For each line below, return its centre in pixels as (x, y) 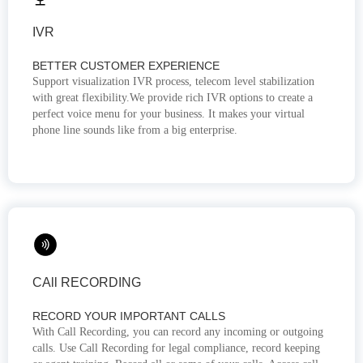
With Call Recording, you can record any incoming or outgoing (178, 332)
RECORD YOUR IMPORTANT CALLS (129, 316)
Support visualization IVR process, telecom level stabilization (173, 82)
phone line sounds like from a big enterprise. (135, 130)
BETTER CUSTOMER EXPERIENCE (126, 66)
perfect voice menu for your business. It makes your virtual (169, 114)
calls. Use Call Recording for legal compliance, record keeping (176, 348)
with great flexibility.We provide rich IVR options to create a (173, 98)
